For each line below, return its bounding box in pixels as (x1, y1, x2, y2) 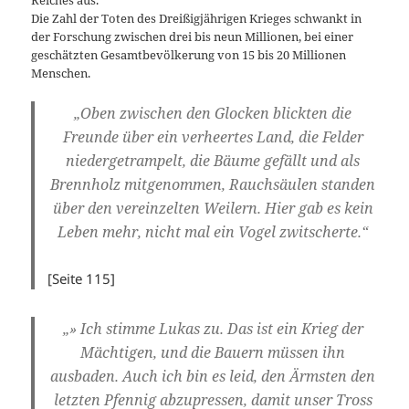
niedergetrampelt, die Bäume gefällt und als (66, 150, 360, 171)
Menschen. (31, 64, 91, 81)
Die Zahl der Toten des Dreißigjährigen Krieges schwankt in (31, 9, 362, 26)
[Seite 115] (47, 269, 116, 288)
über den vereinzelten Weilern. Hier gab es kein (52, 197, 373, 218)
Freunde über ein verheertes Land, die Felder (62, 126, 363, 147)
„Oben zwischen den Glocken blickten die (74, 102, 351, 123)
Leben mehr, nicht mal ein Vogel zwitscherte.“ (58, 221, 368, 242)
